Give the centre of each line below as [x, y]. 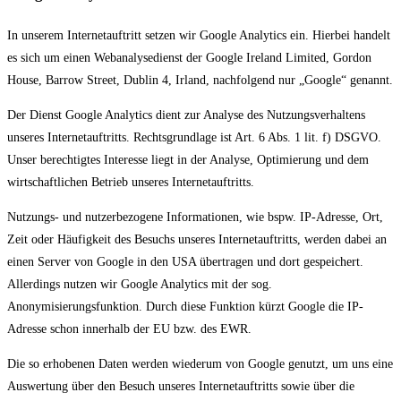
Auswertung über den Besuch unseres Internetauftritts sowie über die [181, 386]
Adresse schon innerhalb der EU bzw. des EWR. [129, 328]
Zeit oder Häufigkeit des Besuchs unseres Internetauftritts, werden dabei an [197, 239]
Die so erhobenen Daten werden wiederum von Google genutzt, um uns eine [200, 363]
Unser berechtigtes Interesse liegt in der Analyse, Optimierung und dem [188, 159]
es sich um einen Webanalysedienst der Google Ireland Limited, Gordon [189, 57]
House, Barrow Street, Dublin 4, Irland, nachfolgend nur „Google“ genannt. [200, 80]
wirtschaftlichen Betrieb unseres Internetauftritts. [131, 182]
